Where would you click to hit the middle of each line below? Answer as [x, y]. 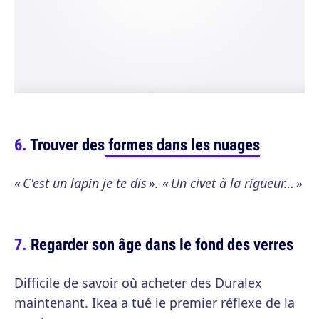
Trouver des [67, 144]
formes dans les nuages [182, 144]
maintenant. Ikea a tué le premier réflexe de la [155, 303]
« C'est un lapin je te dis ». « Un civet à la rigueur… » [158, 183]
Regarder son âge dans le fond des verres [162, 244]
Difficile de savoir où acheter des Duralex [138, 283]
